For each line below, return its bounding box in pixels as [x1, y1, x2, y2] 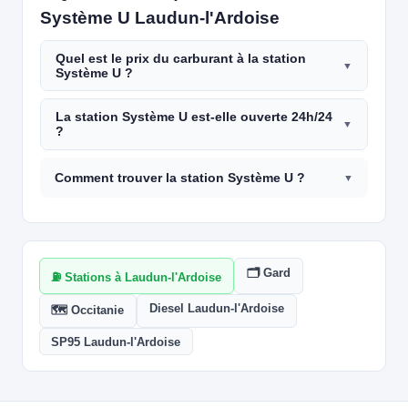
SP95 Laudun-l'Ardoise [51, 334, 181, 349]
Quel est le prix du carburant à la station [56, 51, 307, 66]
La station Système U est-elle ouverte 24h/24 [56, 109, 333, 125]
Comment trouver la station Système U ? [55, 169, 306, 185]
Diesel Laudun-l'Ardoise [148, 301, 284, 315]
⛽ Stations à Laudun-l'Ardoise [51, 270, 222, 284]
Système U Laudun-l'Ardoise [40, 8, 280, 28]
